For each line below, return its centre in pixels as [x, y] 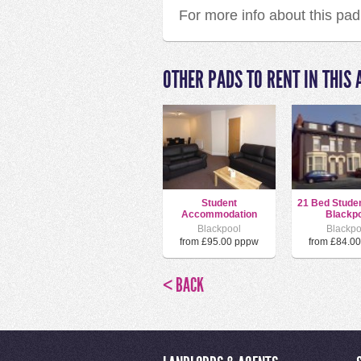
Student [219, 203]
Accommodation [219, 214]
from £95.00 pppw [219, 242]
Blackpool [219, 229]
